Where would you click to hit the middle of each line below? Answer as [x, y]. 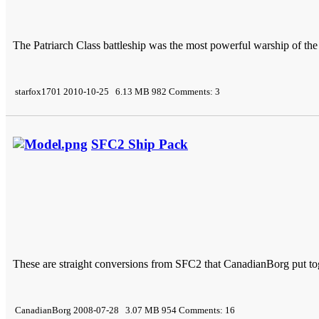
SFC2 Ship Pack [140, 144]
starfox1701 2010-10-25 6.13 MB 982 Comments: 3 [116, 91]
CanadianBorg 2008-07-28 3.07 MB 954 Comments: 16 [124, 310]
